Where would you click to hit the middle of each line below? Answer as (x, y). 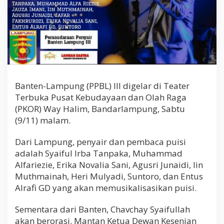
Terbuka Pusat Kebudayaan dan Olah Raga (101, 97)
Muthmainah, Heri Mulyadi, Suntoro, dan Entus (109, 176)
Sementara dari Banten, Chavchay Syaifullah (102, 209)
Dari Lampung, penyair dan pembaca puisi (100, 142)
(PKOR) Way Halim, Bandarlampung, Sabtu (100, 109)
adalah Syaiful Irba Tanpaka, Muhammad (99, 153)
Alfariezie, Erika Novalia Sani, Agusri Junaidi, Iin (109, 165)
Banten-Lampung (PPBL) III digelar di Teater (102, 86)
